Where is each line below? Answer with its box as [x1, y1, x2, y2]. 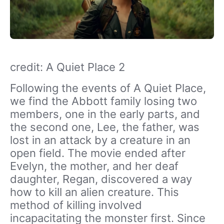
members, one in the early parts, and [10, 107, 200, 121]
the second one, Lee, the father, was [10, 120, 199, 134]
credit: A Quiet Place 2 [10, 60, 125, 74]
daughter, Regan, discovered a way [10, 172, 192, 186]
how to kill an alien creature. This [10, 185, 179, 199]
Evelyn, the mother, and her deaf [10, 159, 178, 173]
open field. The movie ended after [10, 146, 185, 160]
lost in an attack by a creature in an [10, 133, 190, 147]
